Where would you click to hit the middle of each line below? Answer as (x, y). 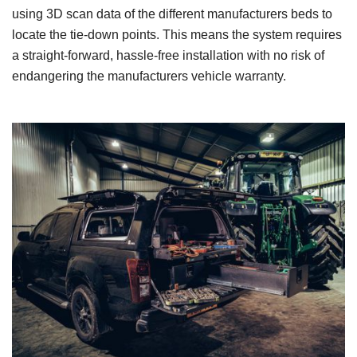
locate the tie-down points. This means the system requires (177, 35)
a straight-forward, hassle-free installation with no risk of (168, 56)
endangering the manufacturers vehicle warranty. (149, 76)
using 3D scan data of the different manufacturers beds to (172, 14)
